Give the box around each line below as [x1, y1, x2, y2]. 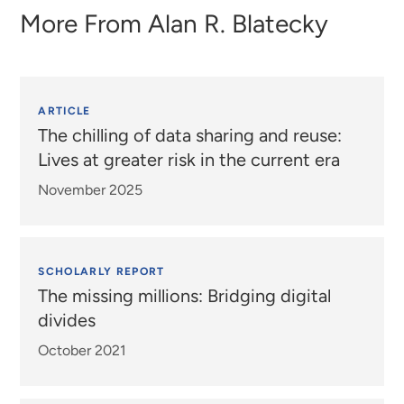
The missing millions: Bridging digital [38, 285, 332, 308]
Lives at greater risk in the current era [38, 148, 341, 170]
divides [38, 309, 96, 332]
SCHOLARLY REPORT [38, 265, 165, 279]
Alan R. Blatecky [148, 7, 329, 39]
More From [20, 7, 149, 39]
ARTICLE [38, 104, 91, 117]
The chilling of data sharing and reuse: [38, 124, 343, 146]
